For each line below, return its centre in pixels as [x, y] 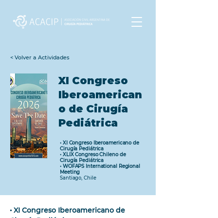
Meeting [70, 172]
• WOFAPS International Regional [100, 166]
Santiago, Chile [78, 178]
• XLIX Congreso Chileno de [93, 154]
